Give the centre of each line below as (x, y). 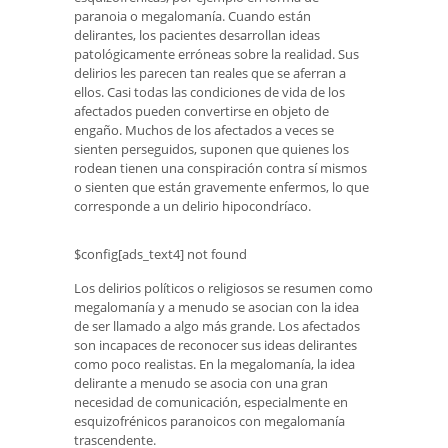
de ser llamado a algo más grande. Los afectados (217, 325)
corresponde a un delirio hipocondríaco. (192, 205)
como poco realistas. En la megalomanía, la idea (214, 363)
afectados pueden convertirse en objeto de (201, 110)
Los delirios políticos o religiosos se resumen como (223, 287)
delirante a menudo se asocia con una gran (201, 382)
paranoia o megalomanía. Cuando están (192, 15)
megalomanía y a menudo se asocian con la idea (216, 306)
